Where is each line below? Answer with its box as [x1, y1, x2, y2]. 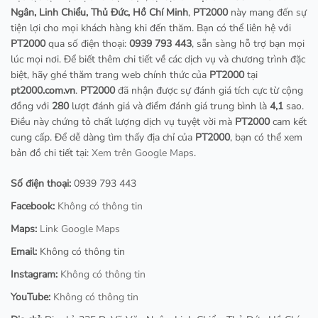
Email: [11, 244, 37, 258]
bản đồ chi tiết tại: [11, 146, 92, 160]
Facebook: [11, 199, 55, 213]
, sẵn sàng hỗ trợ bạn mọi [192, 36, 305, 50]
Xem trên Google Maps [92, 146, 194, 160]
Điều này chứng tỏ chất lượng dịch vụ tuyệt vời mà [11, 114, 235, 128]
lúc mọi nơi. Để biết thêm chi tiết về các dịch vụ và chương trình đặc [11, 52, 305, 66]
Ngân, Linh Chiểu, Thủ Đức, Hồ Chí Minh [11, 5, 188, 19]
